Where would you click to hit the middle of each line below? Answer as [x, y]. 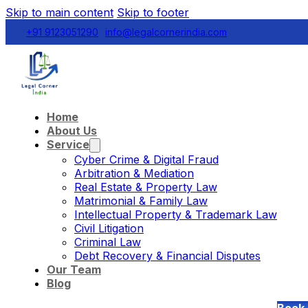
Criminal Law [108, 242]
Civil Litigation [109, 229]
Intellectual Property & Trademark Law [176, 215]
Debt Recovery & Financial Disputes [167, 256]
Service [68, 145]
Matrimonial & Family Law [141, 201]
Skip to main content [59, 12]
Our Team [74, 270]
